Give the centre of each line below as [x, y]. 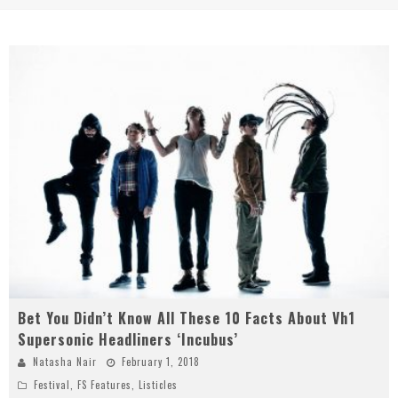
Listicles [158, 385]
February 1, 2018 [161, 362]
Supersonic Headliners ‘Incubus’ [128, 340]
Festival [52, 385]
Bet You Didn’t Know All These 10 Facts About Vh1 [187, 318]
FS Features [104, 385]
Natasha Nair [65, 362]
